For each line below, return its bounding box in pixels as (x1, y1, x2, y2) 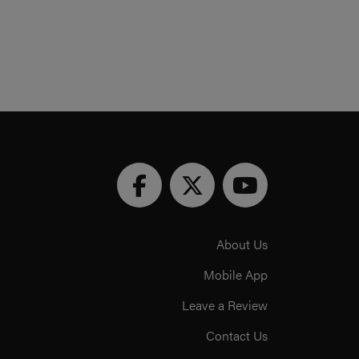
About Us (216, 235, 268, 253)
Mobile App (204, 265, 268, 284)
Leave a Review (182, 296, 268, 314)
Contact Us (206, 326, 268, 345)
